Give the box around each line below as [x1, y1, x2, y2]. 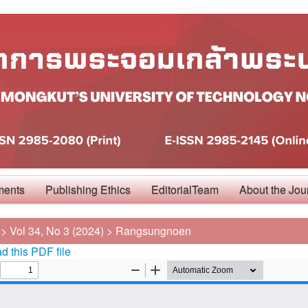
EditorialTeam [151, 181, 219, 197]
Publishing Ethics [45, 181, 131, 197]
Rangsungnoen [115, 223, 191, 239]
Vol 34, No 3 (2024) [10, 223, 104, 239]
